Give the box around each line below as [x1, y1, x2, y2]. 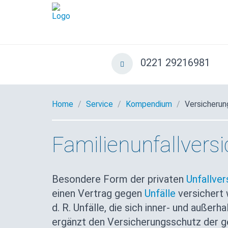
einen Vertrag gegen [52, 187, 145, 199]
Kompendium [126, 99, 172, 109]
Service [86, 99, 113, 109]
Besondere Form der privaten [52, 173, 186, 185]
